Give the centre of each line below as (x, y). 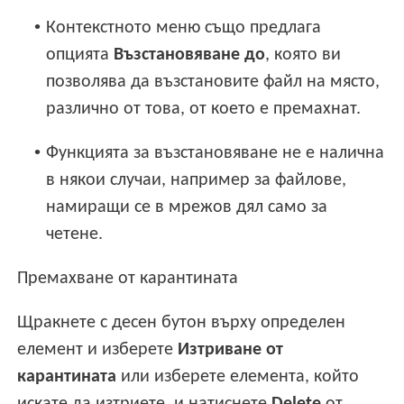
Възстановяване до (190, 55)
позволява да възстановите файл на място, (213, 82)
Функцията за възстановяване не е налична (216, 153)
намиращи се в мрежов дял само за (187, 207)
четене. (75, 234)
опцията (80, 55)
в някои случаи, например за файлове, (197, 180)
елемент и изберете (98, 350)
